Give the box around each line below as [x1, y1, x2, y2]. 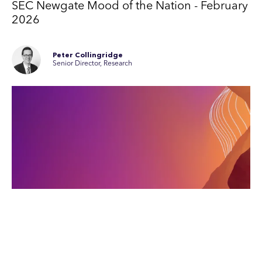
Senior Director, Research [53, 60, 132, 68]
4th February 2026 [12, 252, 70, 260]
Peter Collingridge [53, 52, 123, 60]
